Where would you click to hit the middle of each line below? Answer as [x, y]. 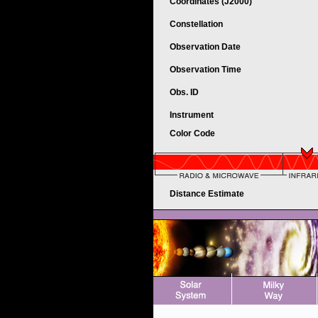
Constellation [197, 24]
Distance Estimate [208, 194]
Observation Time [205, 70]
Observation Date [206, 47]
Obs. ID [185, 92]
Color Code [193, 133]
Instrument [193, 115]
